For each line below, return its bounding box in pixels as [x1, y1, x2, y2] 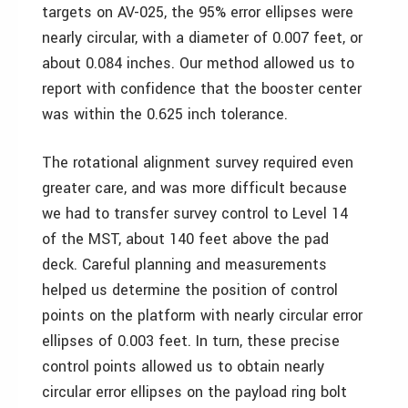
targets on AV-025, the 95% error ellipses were [42, 2, 353, 23]
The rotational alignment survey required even [42, 152, 353, 173]
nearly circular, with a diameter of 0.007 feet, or [42, 27, 362, 48]
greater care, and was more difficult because [42, 178, 347, 199]
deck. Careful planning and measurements [42, 254, 327, 275]
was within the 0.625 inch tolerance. [42, 104, 288, 125]
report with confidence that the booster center [42, 78, 362, 99]
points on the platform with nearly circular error [42, 305, 362, 326]
